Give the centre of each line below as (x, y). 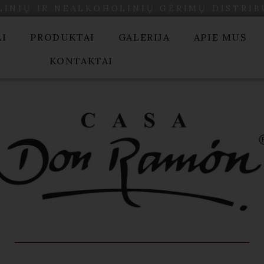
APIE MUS (220, 37)
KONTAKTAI (81, 61)
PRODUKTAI (62, 37)
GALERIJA (144, 37)
